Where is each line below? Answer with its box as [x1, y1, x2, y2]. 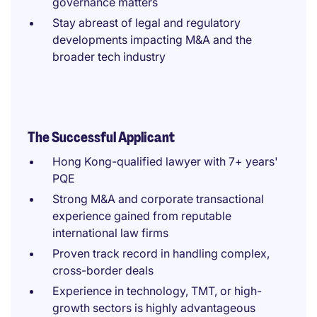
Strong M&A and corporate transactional [52, 192, 264, 206]
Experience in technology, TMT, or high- [52, 284, 262, 298]
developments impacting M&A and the [52, 33, 252, 47]
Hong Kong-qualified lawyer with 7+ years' [52, 154, 278, 168]
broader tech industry [52, 50, 166, 64]
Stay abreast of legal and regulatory [52, 16, 241, 30]
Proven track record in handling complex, [52, 246, 270, 260]
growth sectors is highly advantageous [52, 301, 255, 315]
